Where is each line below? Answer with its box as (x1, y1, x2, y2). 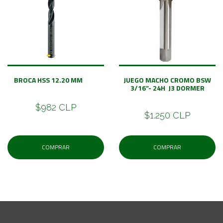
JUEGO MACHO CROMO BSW (123, 74, 211, 85)
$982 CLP (35, 102, 76, 112)
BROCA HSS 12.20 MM (14, 74, 98, 85)
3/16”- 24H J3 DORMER (130, 82, 205, 93)
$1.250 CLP (144, 110, 190, 120)
